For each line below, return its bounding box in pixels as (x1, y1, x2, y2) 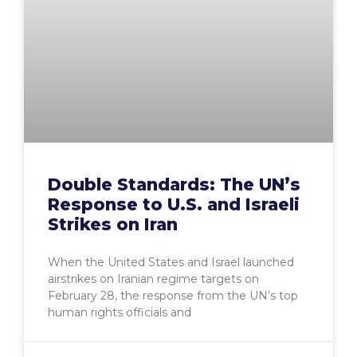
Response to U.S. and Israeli (48, 194, 300, 215)
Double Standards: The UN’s (48, 175, 300, 195)
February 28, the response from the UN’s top (48, 288, 298, 304)
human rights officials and (48, 305, 191, 320)
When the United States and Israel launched (48, 255, 294, 270)
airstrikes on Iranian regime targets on (48, 272, 259, 287)
